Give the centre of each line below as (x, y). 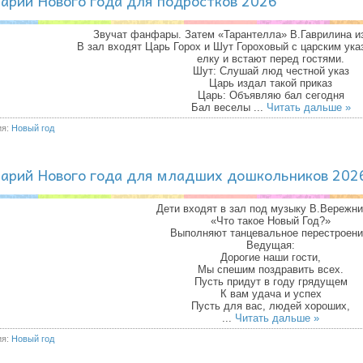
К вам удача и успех (271, 294)
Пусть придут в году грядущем (271, 282)
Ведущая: (271, 245)
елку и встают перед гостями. (271, 59)
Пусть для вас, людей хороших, (271, 306)
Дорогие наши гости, (271, 257)
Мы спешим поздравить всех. (271, 269)
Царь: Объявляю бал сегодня (271, 95)
